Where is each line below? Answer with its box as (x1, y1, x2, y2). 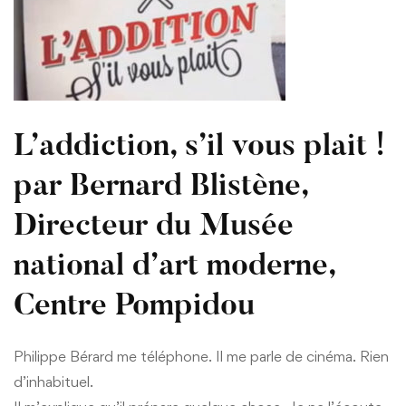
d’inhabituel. (14, 372, 93, 391)
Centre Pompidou (14, 291, 255, 323)
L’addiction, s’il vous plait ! (14, 131, 385, 163)
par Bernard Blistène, (14, 171, 308, 203)
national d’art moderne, (14, 251, 335, 283)
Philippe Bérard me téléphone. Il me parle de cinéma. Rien (14, 346, 389, 365)
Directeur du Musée (14, 211, 294, 243)
